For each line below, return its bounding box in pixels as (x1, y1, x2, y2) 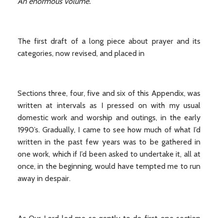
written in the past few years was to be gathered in (17, 137, 201, 146)
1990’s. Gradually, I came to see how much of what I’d (17, 125, 201, 134)
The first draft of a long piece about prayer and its (17, 36, 201, 46)
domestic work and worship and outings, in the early (17, 113, 201, 122)
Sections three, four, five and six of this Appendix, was (17, 89, 201, 98)
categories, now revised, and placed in (17, 49, 145, 58)
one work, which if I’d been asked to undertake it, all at (17, 149, 201, 159)
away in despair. (17, 174, 73, 183)
